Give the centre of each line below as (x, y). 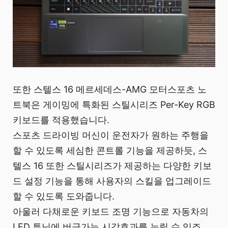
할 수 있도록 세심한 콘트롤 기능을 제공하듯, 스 (110, 150)
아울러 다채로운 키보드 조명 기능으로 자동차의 (111, 211)
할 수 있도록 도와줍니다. (64, 196)
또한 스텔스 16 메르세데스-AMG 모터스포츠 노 (110, 89)
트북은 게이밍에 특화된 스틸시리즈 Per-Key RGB (114, 104)
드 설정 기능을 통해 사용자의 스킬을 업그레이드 (112, 181)
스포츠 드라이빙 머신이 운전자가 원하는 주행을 (111, 135)
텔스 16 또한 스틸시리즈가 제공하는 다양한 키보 (112, 165)
